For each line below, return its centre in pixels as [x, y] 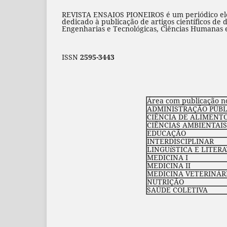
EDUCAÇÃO [166, 133]
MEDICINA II [168, 165]
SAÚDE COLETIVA [177, 190]
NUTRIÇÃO [165, 181]
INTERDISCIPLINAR [180, 141]
